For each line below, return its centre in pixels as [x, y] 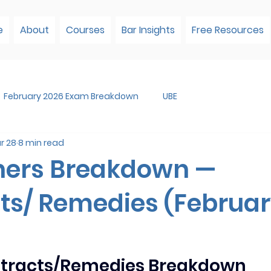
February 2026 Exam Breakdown [71, 96]
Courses [86, 30]
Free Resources [228, 30]
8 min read [41, 142]
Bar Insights [149, 30]
